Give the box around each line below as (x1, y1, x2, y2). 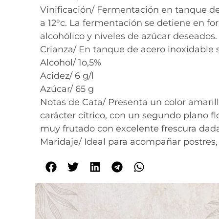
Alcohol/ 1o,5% (40, 57, 101, 68)
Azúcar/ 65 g (40, 84, 94, 95)
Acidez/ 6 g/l (40, 70, 94, 82)
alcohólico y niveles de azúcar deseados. (40, 31, 217, 42)
